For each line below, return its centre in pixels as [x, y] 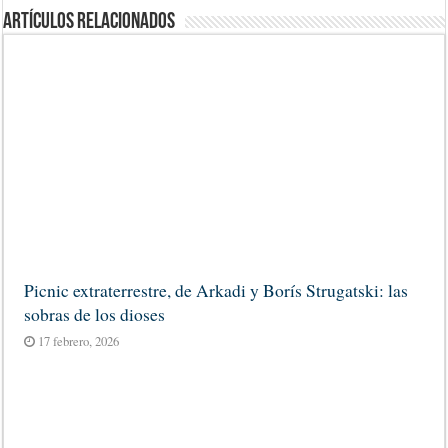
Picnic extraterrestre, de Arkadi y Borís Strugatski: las [216, 289]
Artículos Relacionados [89, 22]
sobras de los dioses [95, 313]
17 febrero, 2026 [79, 341]
